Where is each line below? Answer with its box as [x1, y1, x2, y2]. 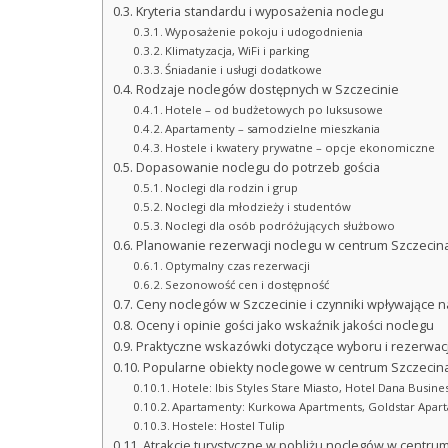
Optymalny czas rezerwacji [165, 258, 311, 274]
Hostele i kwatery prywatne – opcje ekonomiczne [165, 140, 436, 156]
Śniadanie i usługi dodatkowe [165, 62, 323, 78]
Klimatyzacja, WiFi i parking [165, 43, 310, 59]
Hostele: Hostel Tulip [172, 418, 286, 434]
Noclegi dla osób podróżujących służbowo [165, 218, 396, 234]
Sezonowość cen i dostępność [165, 277, 330, 293]
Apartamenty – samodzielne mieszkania [165, 121, 381, 137]
